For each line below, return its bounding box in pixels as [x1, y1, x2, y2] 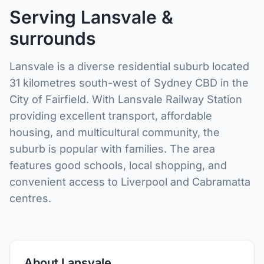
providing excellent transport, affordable [9, 110, 212, 122]
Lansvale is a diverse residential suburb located [9, 60, 249, 72]
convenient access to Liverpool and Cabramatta [9, 176, 250, 188]
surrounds [9, 28, 95, 49]
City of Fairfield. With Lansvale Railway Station [9, 93, 242, 105]
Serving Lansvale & [9, 6, 173, 28]
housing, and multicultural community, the [9, 126, 220, 138]
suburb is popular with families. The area [9, 143, 215, 155]
